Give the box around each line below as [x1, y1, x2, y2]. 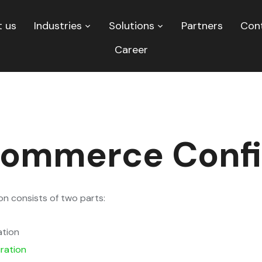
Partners [181, 19, 223, 33]
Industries [33, 19, 82, 33]
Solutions [108, 19, 154, 33]
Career [114, 43, 148, 57]
